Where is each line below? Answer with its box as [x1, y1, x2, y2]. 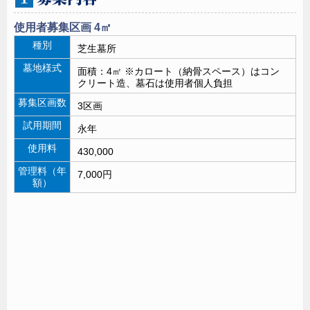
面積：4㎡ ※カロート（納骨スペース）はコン [77, 66, 280, 77]
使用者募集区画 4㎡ [14, 21, 111, 34]
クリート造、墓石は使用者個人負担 [77, 77, 232, 89]
